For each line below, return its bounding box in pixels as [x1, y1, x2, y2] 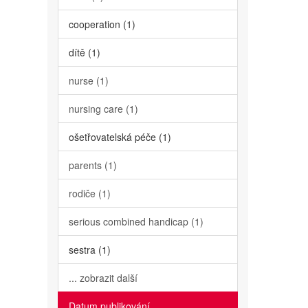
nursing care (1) [68, 102, 138, 115]
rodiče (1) [68, 186, 111, 200]
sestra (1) [68, 243, 111, 256]
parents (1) [68, 158, 117, 172]
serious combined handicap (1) [68, 214, 203, 228]
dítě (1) [68, 45, 100, 59]
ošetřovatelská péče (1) [68, 130, 171, 144]
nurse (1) [68, 74, 109, 87]
